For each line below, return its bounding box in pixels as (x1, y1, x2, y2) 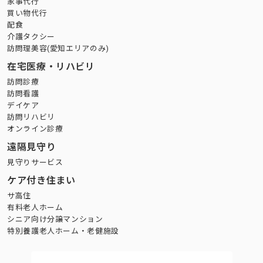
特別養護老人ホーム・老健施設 (7, 227, 119, 236)
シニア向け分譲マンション (7, 215, 103, 224)
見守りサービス (7, 158, 63, 167)
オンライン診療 (7, 124, 63, 134)
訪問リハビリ (7, 113, 55, 122)
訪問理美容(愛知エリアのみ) (7, 44, 109, 53)
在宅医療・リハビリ (7, 61, 95, 73)
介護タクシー (7, 32, 55, 42)
